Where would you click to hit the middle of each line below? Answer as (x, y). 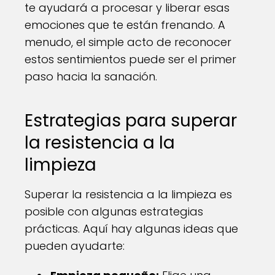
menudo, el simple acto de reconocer (128, 42)
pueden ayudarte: (75, 246)
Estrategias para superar (131, 121)
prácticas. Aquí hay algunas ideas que (131, 229)
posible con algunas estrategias (114, 212)
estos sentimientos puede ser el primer (130, 60)
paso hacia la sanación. (91, 77)
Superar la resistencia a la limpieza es (128, 195)
